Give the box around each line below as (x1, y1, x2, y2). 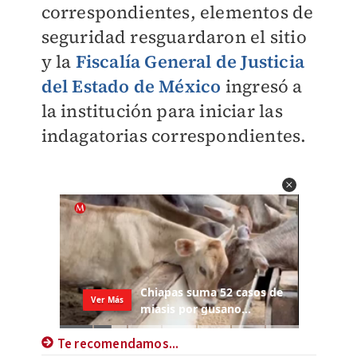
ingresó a (221, 74, 303, 98)
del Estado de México (41, 74, 222, 98)
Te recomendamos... (57, 335, 179, 355)
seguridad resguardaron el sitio (41, 25, 307, 49)
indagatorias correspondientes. (41, 124, 307, 147)
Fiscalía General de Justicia (75, 49, 305, 73)
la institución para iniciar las (41, 99, 283, 123)
